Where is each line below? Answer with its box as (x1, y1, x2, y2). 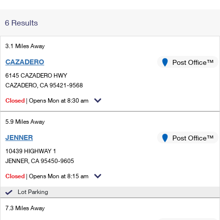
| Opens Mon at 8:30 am (25, 97, 88, 104)
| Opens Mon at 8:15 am (25, 172, 88, 180)
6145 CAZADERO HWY (5, 72, 67, 79)
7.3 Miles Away (5, 204, 45, 212)
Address (146, 20, 175, 28)
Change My (142, 12, 179, 20)
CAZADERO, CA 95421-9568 (5, 82, 83, 89)
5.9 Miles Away (5, 118, 45, 125)
